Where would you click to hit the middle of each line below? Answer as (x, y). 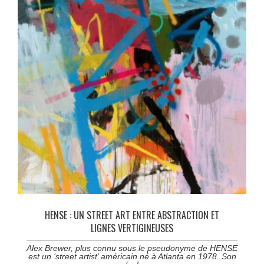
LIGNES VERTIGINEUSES (132, 228)
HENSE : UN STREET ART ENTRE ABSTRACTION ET (132, 215)
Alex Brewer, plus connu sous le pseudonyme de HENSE (132, 248)
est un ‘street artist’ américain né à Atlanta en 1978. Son (132, 256)
